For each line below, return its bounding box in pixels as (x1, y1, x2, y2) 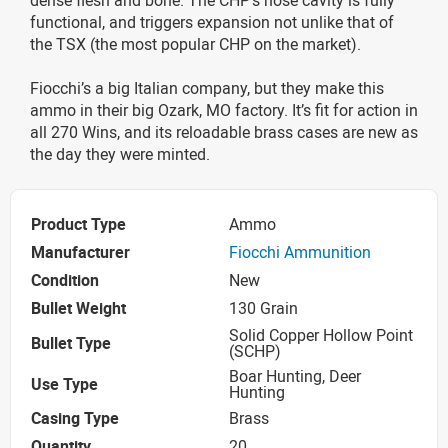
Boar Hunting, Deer (229, 364, 361, 387)
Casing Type (31, 407, 119, 430)
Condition (31, 269, 99, 292)
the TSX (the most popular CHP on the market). (30, 32, 361, 55)
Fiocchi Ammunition (229, 241, 371, 264)
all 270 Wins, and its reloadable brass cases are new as (30, 120, 418, 143)
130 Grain (229, 297, 298, 320)
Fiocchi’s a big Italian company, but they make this (30, 76, 384, 99)
